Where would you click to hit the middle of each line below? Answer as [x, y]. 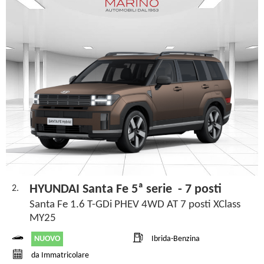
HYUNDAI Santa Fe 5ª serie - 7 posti [126, 189]
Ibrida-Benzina [176, 239]
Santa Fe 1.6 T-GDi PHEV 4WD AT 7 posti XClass [135, 204]
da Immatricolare [60, 256]
